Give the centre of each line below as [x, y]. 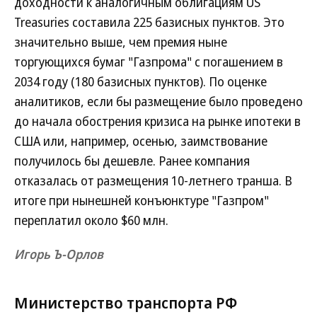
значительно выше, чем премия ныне [121, 42]
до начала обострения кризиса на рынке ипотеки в [157, 121]
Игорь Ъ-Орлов [59, 254]
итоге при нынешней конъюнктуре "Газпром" [142, 200]
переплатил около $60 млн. [91, 220]
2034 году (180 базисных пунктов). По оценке [140, 81]
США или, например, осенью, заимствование [141, 141]
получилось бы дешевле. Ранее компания [132, 161]
